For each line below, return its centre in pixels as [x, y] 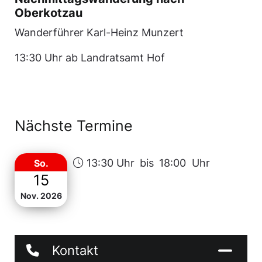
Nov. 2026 [41, 196]
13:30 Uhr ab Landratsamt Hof [90, 58]
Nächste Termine [74, 126]
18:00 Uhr [185, 163]
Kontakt [75, 250]
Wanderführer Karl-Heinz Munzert [99, 32]
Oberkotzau [49, 13]
